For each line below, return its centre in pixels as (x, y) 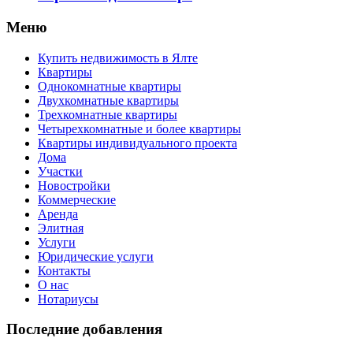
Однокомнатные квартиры (110, 86)
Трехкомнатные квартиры (108, 114)
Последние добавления (84, 329)
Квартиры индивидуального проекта (137, 143)
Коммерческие (77, 199)
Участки (60, 171)
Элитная (61, 228)
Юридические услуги (96, 256)
